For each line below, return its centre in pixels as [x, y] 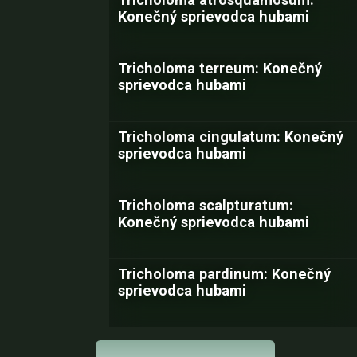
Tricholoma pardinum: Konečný [224, 274]
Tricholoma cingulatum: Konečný [231, 137]
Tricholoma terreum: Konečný [220, 68]
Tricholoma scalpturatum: [206, 205]
